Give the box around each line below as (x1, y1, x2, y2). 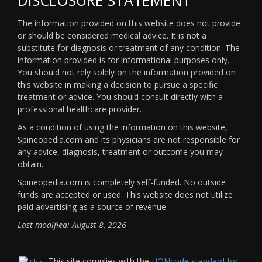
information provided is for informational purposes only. (18, 54, 229, 65)
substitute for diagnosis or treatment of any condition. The (18, 42, 240, 53)
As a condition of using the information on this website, (18, 121, 227, 133)
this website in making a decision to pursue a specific (18, 78, 218, 90)
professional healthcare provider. (18, 103, 142, 115)
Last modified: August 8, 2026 (18, 219, 126, 230)
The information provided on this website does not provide (18, 17, 240, 29)
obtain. (18, 158, 43, 170)
